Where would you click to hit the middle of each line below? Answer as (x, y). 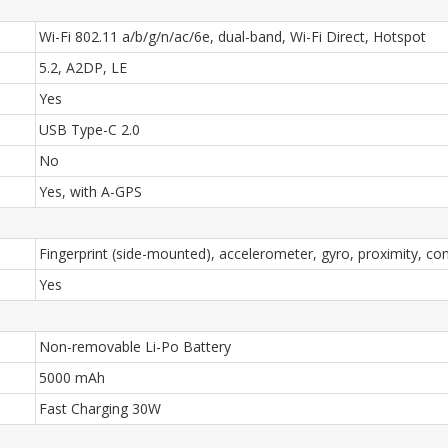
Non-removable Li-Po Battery (135, 346)
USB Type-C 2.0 (89, 129)
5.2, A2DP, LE (83, 67)
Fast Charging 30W (100, 408)
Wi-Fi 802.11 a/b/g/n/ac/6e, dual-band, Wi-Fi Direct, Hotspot (232, 36)
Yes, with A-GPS (90, 191)
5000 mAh (72, 377)
